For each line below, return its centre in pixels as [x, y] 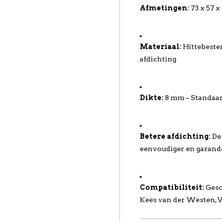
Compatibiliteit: [172, 187]
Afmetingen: [165, 8]
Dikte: [152, 98]
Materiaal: [161, 47]
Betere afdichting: [175, 136]
